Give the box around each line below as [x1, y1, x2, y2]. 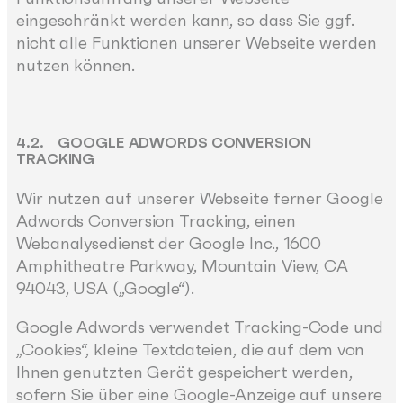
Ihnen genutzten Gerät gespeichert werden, [16, 362, 353, 383]
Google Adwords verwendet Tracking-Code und [16, 317, 383, 338]
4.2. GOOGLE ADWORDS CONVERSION [16, 133, 311, 152]
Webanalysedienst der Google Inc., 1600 [16, 232, 322, 254]
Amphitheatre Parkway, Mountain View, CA [16, 255, 349, 276]
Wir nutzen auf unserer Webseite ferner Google [16, 187, 383, 209]
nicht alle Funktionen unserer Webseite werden [16, 31, 377, 53]
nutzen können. [16, 54, 135, 76]
